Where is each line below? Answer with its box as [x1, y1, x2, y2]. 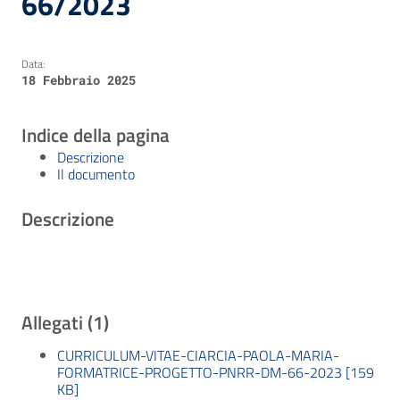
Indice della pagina [21, 121, 170, 149]
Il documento [57, 163, 135, 185]
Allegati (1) [21, 308, 109, 337]
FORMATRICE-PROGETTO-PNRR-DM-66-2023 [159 [57, 362, 374, 383]
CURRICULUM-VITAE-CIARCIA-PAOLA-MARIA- [57, 345, 339, 366]
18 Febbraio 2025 [21, 71, 136, 88]
